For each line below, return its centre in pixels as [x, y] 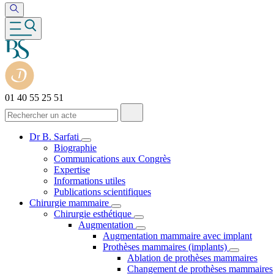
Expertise [72, 170]
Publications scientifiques [102, 192]
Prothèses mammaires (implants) [165, 247]
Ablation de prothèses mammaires [192, 258]
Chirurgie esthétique [93, 214]
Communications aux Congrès [112, 159]
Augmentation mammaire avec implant [177, 236]
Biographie [75, 148]
